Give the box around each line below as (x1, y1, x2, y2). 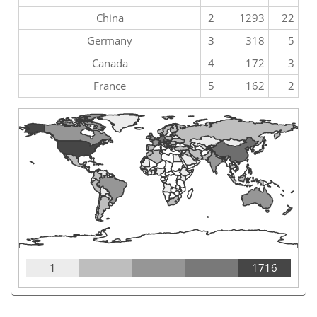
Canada (91, 56, 128, 71)
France (93, 79, 126, 93)
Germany (87, 33, 132, 48)
